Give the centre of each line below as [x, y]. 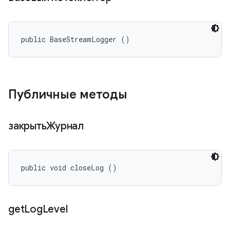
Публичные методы [68, 94]
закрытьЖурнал [47, 126]
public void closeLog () [69, 168]
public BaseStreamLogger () [75, 39]
